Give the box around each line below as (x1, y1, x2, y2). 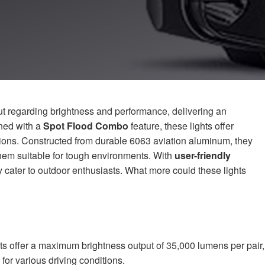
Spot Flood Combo (43, 119, 128, 133)
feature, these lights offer (128, 119, 234, 133)
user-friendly (174, 148, 231, 163)
